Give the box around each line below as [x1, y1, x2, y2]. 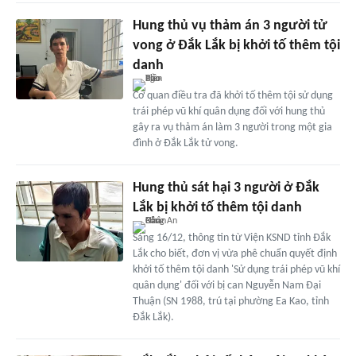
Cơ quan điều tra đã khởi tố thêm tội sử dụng [132, 90, 333, 103]
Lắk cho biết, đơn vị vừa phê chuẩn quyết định [132, 248, 337, 261]
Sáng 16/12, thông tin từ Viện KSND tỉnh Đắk [132, 232, 331, 245]
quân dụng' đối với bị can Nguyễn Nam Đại [132, 280, 321, 292]
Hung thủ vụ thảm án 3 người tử [132, 18, 327, 34]
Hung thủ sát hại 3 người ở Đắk [132, 180, 319, 196]
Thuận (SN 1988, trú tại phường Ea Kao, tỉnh [132, 296, 329, 308]
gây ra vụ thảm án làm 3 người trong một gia [132, 122, 332, 134]
